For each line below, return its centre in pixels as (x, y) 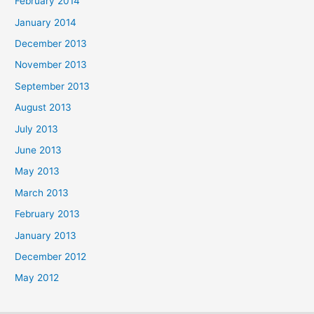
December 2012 (51, 256)
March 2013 (42, 192)
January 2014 (46, 22)
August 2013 (43, 108)
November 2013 (51, 65)
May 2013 (37, 171)
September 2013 (53, 86)
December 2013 (51, 43)
